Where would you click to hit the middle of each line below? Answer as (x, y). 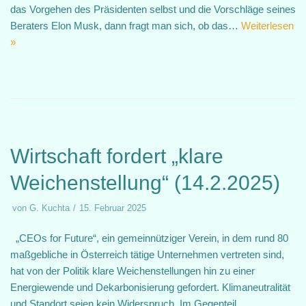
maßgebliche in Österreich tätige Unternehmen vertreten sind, (147, 254)
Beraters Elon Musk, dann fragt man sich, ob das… (126, 26)
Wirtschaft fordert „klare (117, 156)
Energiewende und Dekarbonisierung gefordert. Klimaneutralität (150, 287)
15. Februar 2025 (113, 208)
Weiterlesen (267, 26)
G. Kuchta (50, 208)
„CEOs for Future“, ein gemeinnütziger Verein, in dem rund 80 (149, 238)
